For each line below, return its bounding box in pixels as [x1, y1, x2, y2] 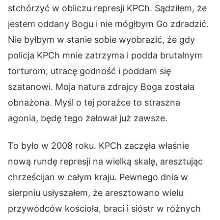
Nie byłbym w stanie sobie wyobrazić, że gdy [8, 34, 195, 45]
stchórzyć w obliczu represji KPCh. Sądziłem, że [8, 2, 207, 13]
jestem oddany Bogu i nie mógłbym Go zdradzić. [8, 18, 209, 29]
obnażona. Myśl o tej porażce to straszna [8, 97, 180, 108]
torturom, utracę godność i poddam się [8, 65, 171, 76]
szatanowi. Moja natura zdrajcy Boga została [8, 81, 194, 92]
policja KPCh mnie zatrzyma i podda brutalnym [8, 50, 202, 60]
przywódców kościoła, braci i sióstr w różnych [8, 203, 201, 214]
